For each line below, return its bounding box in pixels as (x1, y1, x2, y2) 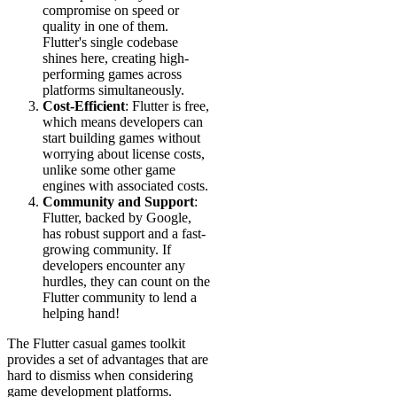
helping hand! (43, 306, 120, 322)
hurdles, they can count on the (43, 274, 210, 290)
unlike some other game (43, 162, 175, 178)
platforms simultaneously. (43, 82, 184, 98)
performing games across (43, 66, 182, 82)
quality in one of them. (43, 19, 168, 35)
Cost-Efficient (43, 98, 125, 114)
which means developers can (43, 114, 203, 130)
